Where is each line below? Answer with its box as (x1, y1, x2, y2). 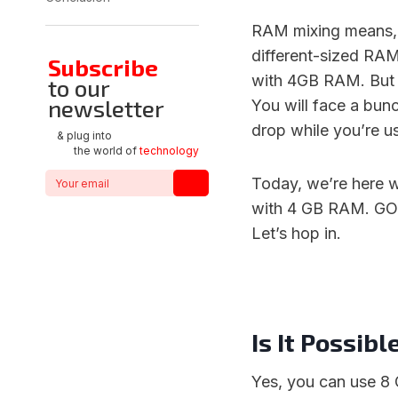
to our (48, 74, 109, 101)
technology (139, 144, 199, 157)
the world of (74, 144, 139, 157)
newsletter (48, 94, 164, 122)
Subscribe (48, 53, 158, 81)
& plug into (57, 129, 112, 142)
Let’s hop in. (251, 224, 341, 243)
